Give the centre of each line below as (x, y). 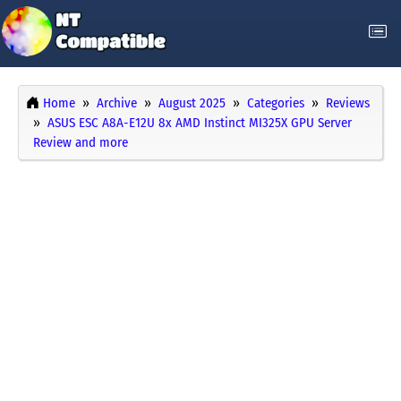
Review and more (81, 143)
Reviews (348, 103)
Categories (276, 103)
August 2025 (192, 103)
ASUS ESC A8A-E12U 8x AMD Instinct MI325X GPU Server (200, 123)
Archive (117, 103)
